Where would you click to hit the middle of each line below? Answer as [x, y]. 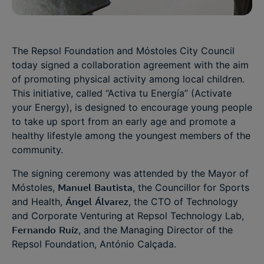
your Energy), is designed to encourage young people [132, 107]
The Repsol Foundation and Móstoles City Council [123, 51]
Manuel [75, 187]
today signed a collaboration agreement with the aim [130, 65]
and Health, [39, 202]
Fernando [34, 230]
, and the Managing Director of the [156, 230]
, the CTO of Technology [183, 202]
